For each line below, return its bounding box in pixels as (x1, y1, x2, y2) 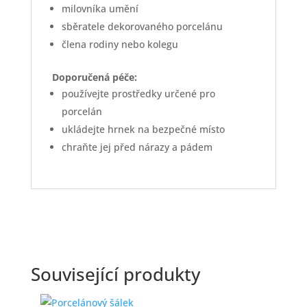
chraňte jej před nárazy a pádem (61, 140, 212, 154)
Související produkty (30, 262, 200, 287)
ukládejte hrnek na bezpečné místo (61, 123, 225, 136)
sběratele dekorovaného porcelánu (61, 20, 223, 34)
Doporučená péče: (51, 71, 137, 84)
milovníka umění (61, 2, 138, 16)
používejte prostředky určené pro (61, 87, 215, 101)
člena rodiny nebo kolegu (61, 38, 178, 51)
